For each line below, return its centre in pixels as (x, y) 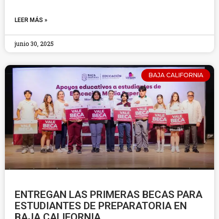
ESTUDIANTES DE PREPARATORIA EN (101, 206)
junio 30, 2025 (34, 44)
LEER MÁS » (31, 20)
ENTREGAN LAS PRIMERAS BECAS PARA (109, 195)
